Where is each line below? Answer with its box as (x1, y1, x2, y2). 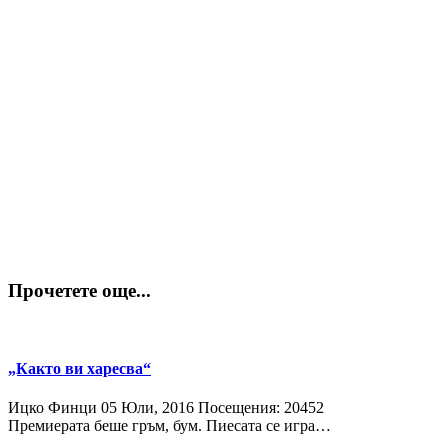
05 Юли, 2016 (101, 399, 194, 417)
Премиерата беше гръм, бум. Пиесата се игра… (8, 417, 331, 435)
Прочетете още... (8, 279, 151, 301)
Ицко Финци (8, 399, 97, 417)
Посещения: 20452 (198, 399, 324, 417)
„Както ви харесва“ (8, 359, 151, 377)
